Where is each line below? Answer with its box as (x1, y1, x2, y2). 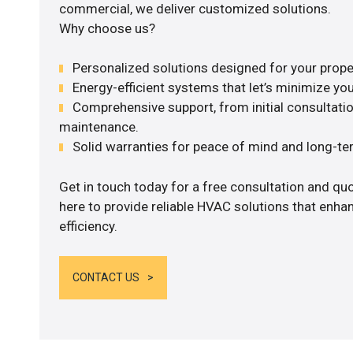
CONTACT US (72, 271, 139, 284)
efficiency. (58, 217, 117, 234)
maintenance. (58, 119, 139, 136)
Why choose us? (58, 20, 155, 36)
